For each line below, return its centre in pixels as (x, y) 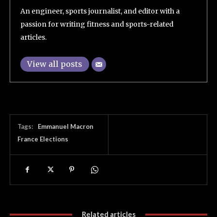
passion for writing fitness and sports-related (97, 24)
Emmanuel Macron (66, 126)
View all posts (55, 64)
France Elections (43, 139)
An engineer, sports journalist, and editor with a (100, 11)
